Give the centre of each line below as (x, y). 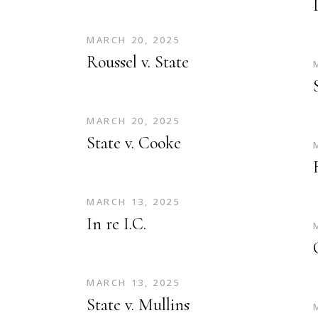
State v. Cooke (134, 143)
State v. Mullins (138, 305)
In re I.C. (116, 224)
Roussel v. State (138, 62)
